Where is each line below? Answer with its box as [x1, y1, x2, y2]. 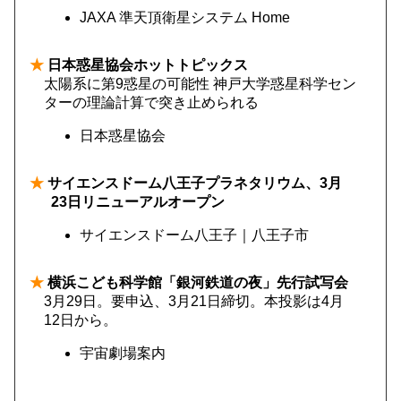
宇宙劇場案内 [80, 346, 166, 361]
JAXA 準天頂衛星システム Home [80, 10, 290, 25]
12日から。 [44, 312, 117, 328]
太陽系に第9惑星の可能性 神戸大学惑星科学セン [44, 76, 356, 91]
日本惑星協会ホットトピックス [44, 57, 248, 73]
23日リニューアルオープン [51, 194, 225, 209]
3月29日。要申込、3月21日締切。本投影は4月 [44, 294, 344, 309]
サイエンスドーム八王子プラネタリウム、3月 [44, 175, 342, 191]
